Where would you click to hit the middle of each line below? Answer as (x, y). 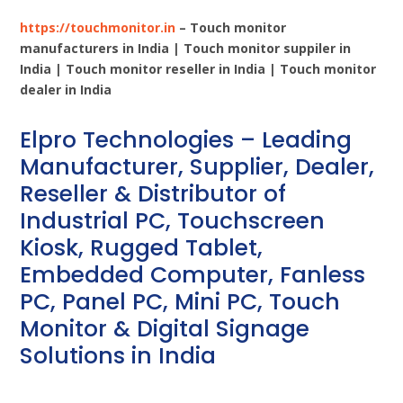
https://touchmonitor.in (98, 27)
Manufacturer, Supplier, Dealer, (197, 166)
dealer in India (66, 89)
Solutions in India (118, 355)
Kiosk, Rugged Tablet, (142, 247)
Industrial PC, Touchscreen (173, 220)
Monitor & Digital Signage (165, 328)
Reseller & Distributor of (153, 193)
